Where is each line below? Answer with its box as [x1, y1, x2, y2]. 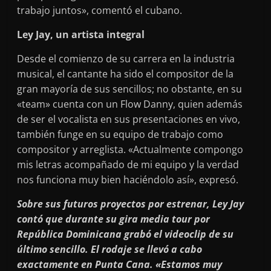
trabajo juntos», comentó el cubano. [17, 3, 183, 17]
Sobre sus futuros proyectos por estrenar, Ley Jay [17, 197, 244, 211]
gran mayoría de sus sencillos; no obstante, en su [17, 82, 243, 96]
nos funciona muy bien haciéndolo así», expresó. [17, 172, 239, 186]
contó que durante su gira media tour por [17, 212, 211, 226]
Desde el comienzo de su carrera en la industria [17, 51, 235, 65]
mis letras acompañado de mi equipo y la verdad [17, 157, 240, 171]
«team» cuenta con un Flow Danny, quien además [17, 97, 243, 111]
